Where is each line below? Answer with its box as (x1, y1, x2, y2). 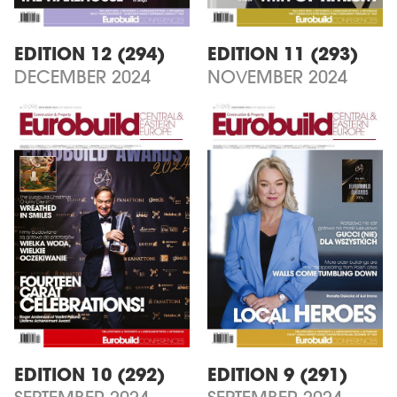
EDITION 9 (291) (207, 367, 347, 385)
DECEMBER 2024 (14, 69, 151, 88)
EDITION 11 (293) (207, 46, 358, 65)
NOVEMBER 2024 (207, 69, 347, 88)
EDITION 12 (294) (14, 46, 165, 65)
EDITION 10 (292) (14, 367, 165, 385)
